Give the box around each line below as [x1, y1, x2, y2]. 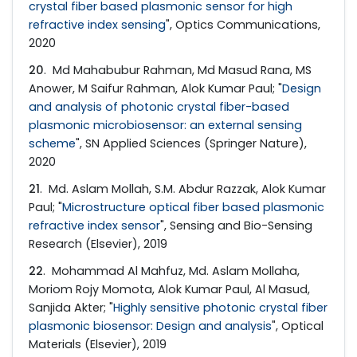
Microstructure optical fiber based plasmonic [62, 199, 324, 216]
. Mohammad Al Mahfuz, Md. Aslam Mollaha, [43, 263, 300, 280]
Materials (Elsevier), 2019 [29, 336, 167, 353]
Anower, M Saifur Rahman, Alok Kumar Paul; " [29, 80, 282, 97]
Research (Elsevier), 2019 [29, 236, 167, 253]
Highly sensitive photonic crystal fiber [113, 300, 328, 316]
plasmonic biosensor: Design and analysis [29, 318, 272, 335]
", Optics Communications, [166, 16, 320, 33]
